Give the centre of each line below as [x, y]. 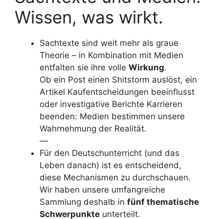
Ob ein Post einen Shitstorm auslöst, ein [118, 80]
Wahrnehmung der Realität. [93, 129]
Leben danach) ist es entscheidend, [110, 165]
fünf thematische [163, 202]
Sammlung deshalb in [83, 202]
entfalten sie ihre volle [84, 67]
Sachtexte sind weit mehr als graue [109, 43]
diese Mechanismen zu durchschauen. [115, 177]
